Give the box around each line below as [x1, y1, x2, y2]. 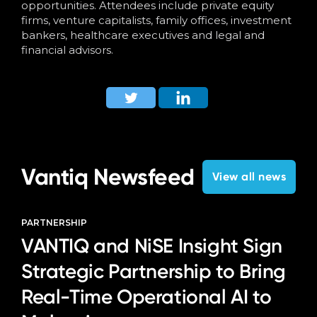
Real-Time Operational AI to [21, 285, 272, 309]
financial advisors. [21, 43, 113, 57]
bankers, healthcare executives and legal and [21, 28, 265, 42]
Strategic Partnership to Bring [21, 260, 287, 283]
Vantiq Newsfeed [21, 163, 195, 190]
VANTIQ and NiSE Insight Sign [21, 234, 282, 258]
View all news [212, 170, 286, 183]
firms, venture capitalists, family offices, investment [21, 13, 292, 27]
